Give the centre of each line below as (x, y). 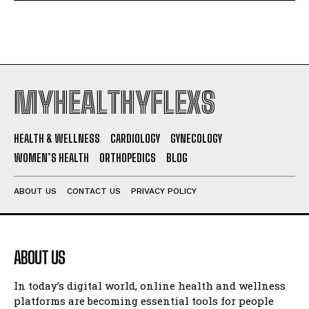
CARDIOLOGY (135, 139)
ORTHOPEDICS (128, 158)
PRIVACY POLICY (164, 191)
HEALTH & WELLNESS (57, 139)
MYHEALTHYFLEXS (114, 103)
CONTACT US (94, 191)
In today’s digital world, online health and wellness (150, 286)
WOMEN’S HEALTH (51, 158)
